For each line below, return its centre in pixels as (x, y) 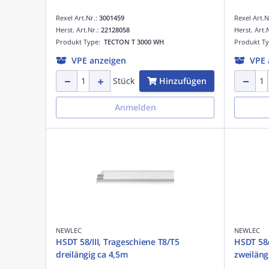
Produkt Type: (80, 41)
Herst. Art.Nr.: (78, 29)
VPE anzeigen (99, 60)
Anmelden (135, 107)
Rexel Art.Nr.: (77, 17)
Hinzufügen (183, 80)
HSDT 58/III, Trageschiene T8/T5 (118, 241)
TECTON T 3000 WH (134, 41)
